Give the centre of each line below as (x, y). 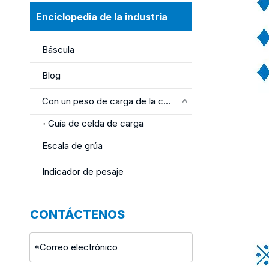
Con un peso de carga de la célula (167, 101)
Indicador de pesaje (83, 171)
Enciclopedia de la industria (102, 17)
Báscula (58, 49)
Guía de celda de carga (96, 123)
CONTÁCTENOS (77, 214)
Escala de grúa (72, 145)
